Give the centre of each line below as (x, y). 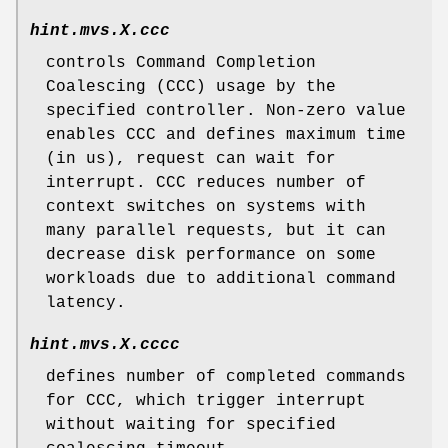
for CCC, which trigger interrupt (206, 400)
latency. (86, 302)
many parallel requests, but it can (216, 230)
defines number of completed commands (226, 376)
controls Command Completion (181, 62)
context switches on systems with (206, 206)
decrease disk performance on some (211, 254)
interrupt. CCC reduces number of (206, 182)
